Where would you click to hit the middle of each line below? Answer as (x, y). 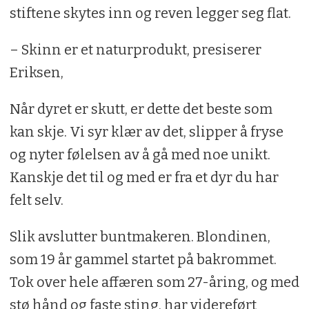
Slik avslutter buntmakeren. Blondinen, (140, 236)
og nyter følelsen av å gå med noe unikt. (140, 154)
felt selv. (36, 200)
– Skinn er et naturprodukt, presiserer (135, 49)
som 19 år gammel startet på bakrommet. (143, 259)
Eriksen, (36, 72)
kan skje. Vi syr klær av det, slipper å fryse (146, 131)
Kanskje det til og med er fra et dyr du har (144, 177)
